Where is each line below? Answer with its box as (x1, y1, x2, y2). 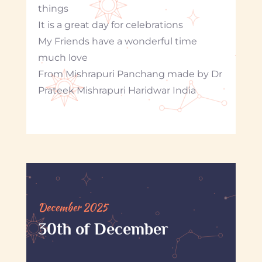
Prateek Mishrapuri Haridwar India (37, 84, 196, 96)
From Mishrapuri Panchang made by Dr (37, 68, 222, 80)
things (37, 2, 68, 14)
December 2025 (37, 199, 108, 215)
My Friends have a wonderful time (37, 35, 197, 47)
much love (37, 51, 88, 63)
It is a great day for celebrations (37, 19, 183, 30)
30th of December (37, 219, 168, 238)
